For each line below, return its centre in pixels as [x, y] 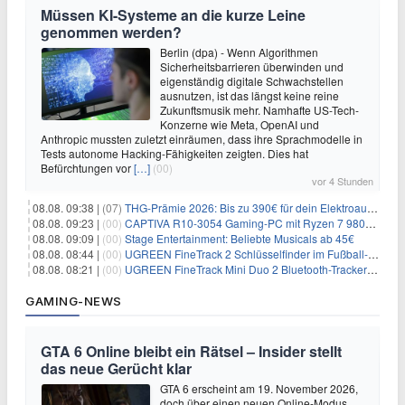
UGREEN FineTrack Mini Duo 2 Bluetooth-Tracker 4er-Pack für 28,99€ [246, 269]
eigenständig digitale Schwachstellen [252, 81]
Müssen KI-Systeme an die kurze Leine [173, 15]
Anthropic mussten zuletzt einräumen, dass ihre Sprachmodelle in [202, 139]
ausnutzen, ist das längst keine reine [250, 96]
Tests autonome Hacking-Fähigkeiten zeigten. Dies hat [174, 154]
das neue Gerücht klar [116, 369]
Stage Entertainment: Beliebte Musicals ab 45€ [240, 239]
